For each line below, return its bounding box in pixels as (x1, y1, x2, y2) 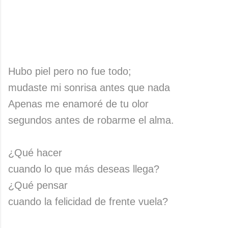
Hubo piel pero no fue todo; (8, 66, 131, 77)
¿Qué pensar (8, 180, 68, 191)
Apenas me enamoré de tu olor (8, 98, 149, 109)
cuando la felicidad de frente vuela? (8, 196, 168, 207)
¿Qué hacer (8, 147, 62, 158)
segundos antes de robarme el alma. (8, 115, 174, 126)
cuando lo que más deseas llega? (8, 163, 159, 175)
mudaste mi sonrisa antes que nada (8, 82, 170, 93)
